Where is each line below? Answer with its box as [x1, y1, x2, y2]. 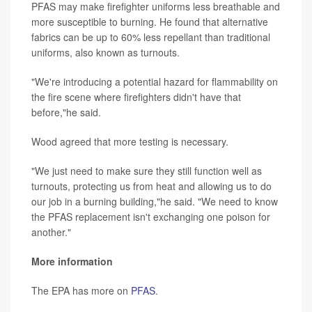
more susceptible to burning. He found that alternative [31, 15, 268, 29]
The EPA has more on [31, 283, 131, 298]
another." [31, 225, 71, 240]
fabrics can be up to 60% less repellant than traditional [31, 30, 270, 45]
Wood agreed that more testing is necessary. [31, 134, 228, 149]
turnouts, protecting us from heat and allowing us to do [31, 179, 272, 194]
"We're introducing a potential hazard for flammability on [31, 75, 278, 89]
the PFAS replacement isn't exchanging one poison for [31, 210, 270, 224]
